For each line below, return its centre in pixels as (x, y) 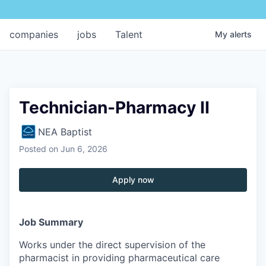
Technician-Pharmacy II (114, 107)
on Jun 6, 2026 (78, 148)
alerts (241, 34)
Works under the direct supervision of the (112, 244)
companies (34, 34)
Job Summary (51, 222)
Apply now (133, 179)
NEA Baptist (65, 132)
